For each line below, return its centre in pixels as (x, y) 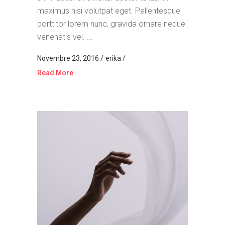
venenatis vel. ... (65, 37)
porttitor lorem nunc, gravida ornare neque (111, 24)
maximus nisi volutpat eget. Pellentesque (109, 11)
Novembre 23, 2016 (69, 58)
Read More (55, 73)
